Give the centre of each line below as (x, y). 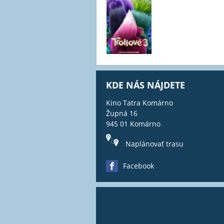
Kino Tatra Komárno (139, 103)
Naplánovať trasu (154, 144)
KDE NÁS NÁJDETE (145, 85)
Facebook (138, 166)
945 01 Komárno (133, 124)
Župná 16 (122, 113)
